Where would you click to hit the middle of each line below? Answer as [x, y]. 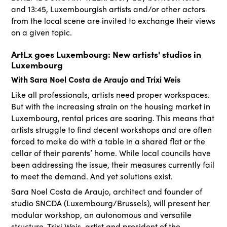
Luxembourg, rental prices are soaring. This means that [113, 118]
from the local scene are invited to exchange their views [113, 21]
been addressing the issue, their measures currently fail [113, 164]
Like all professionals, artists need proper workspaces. [111, 94]
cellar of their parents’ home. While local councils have [111, 153]
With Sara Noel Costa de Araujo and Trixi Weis [96, 79]
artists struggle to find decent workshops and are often [112, 129]
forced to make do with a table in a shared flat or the [108, 141]
